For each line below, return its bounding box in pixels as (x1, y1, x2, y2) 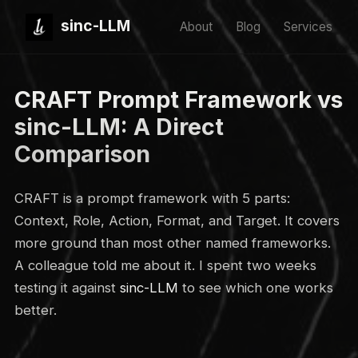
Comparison (14, 139, 150, 168)
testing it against (14, 279, 120, 296)
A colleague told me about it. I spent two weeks (14, 257, 316, 273)
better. (14, 301, 57, 318)
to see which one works (177, 279, 333, 296)
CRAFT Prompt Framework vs (14, 85, 343, 113)
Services (284, 18, 332, 34)
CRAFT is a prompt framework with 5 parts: (14, 189, 290, 206)
